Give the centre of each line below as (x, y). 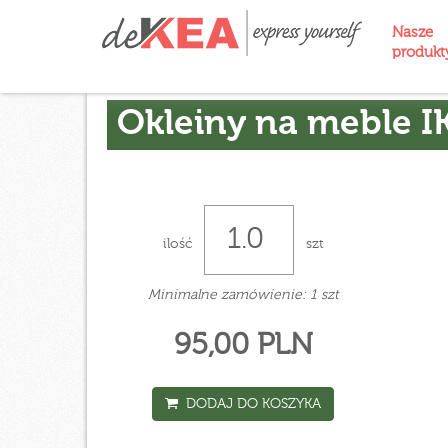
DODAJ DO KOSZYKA (250, 404)
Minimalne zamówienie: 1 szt (243, 295)
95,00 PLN (243, 346)
